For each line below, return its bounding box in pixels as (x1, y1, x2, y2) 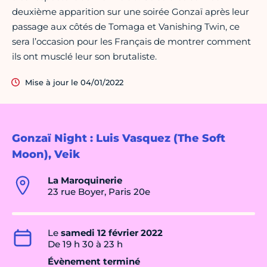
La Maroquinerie (48, 175, 122, 187)
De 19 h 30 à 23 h (48, 238, 123, 250)
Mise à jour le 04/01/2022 (25, 77, 123, 88)
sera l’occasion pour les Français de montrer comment (12, 36, 251, 48)
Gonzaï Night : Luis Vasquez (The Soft (12, 132, 225, 145)
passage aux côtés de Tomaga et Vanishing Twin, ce (12, 21, 240, 33)
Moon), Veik (12, 148, 80, 162)
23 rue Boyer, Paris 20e (48, 186, 150, 198)
